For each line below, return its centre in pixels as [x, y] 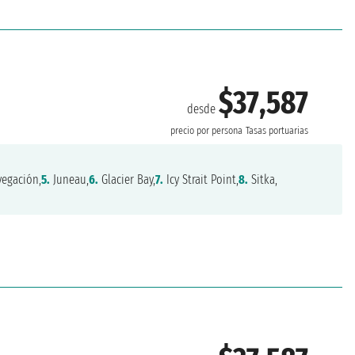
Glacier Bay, [127, 179]
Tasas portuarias [277, 130]
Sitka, [263, 179]
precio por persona [207, 130]
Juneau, [70, 179]
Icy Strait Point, [201, 179]
